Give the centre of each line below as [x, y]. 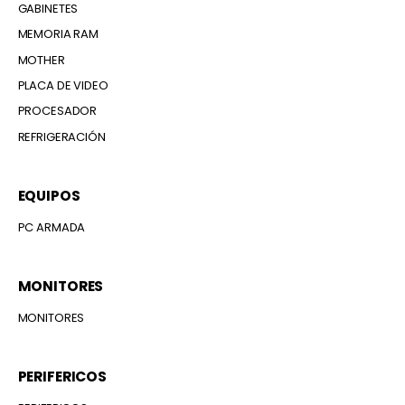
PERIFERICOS [62, 376]
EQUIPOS [49, 195]
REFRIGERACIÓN [61, 137]
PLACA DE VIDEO [63, 86]
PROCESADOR [57, 111]
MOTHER [41, 60]
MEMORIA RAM [58, 34]
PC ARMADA [52, 227]
